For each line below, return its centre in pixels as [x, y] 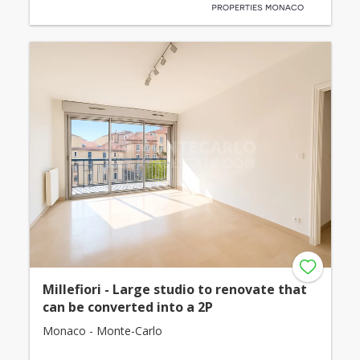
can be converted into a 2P [127, 307]
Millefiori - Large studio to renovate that [174, 290]
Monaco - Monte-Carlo [102, 331]
